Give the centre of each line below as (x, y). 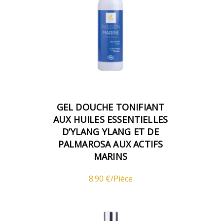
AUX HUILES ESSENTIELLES (110, 119)
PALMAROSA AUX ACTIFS (110, 144)
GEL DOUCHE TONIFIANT (110, 107)
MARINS (110, 156)
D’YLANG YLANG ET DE (110, 131)
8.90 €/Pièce (110, 178)
